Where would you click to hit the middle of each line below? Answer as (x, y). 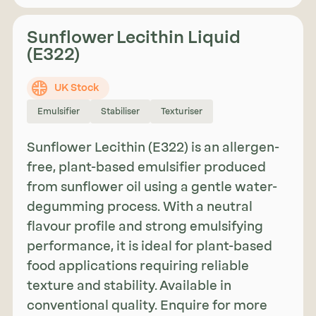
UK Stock (76, 88)
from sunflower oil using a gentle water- (152, 187)
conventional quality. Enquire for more (147, 306)
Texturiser (181, 111)
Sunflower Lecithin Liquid (133, 37)
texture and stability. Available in (129, 286)
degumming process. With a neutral (139, 207)
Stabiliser (120, 111)
